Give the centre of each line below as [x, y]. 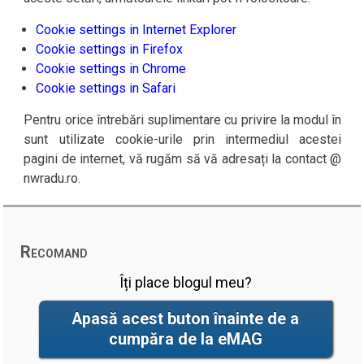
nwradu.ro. [52, 178]
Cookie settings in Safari [106, 88]
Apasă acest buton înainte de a [186, 319]
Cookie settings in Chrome [111, 69]
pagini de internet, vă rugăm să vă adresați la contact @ [183, 159]
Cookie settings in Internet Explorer [136, 30]
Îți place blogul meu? [185, 282]
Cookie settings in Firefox [110, 49]
